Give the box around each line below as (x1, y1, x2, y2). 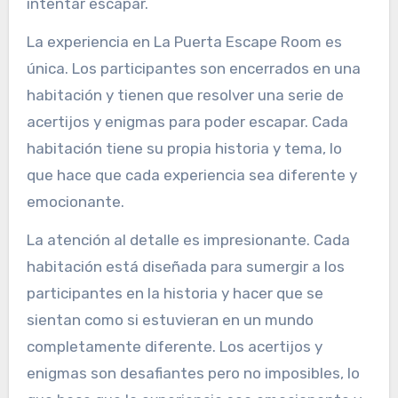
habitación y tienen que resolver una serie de (26, 85, 344, 104)
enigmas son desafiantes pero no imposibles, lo (26, 363, 360, 382)
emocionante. (26, 192, 124, 211)
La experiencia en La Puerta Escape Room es (26, 32, 342, 51)
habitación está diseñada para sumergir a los (26, 257, 345, 275)
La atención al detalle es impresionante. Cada (26, 230, 350, 249)
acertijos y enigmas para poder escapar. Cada (26, 112, 348, 131)
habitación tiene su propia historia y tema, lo (26, 139, 342, 157)
